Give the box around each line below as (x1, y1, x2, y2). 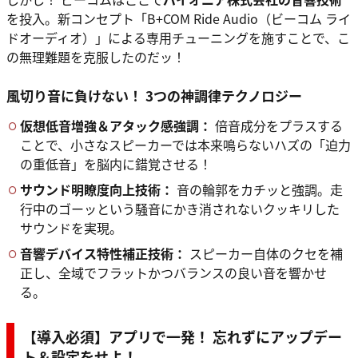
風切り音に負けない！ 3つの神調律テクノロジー (6, 86, 302, 106)
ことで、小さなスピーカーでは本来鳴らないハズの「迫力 (20, 135, 351, 154)
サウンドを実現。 (20, 218, 122, 237)
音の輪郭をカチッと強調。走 (173, 180, 343, 199)
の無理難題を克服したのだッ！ (6, 47, 185, 67)
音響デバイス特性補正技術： (20, 244, 186, 263)
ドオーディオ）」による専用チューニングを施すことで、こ (6, 28, 350, 48)
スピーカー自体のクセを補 (186, 244, 343, 263)
